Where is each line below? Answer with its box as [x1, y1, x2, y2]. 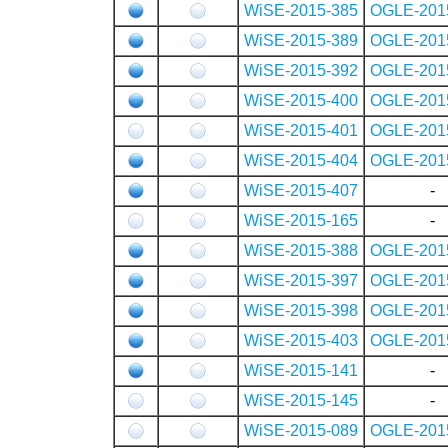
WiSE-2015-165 [243, 211, 358, 229]
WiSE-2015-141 [243, 361, 358, 379]
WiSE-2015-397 [243, 271, 358, 289]
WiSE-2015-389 [243, 31, 358, 49]
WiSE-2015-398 [243, 301, 358, 319]
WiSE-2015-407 [243, 181, 358, 199]
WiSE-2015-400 [243, 91, 358, 109]
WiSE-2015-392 [243, 61, 358, 79]
